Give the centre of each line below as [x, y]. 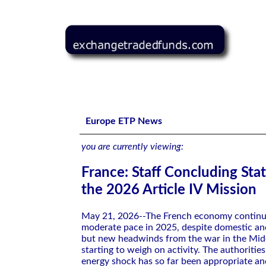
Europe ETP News [124, 121]
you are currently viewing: [132, 147]
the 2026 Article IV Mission [169, 190]
